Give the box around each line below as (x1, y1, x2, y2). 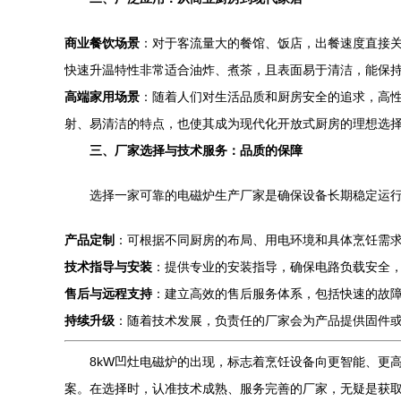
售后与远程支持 (64, 286, 152, 301)
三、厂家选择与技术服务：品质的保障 (90, 143, 303, 158)
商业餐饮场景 (64, 36, 140, 50)
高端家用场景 (64, 90, 140, 104)
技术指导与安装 (64, 260, 152, 274)
